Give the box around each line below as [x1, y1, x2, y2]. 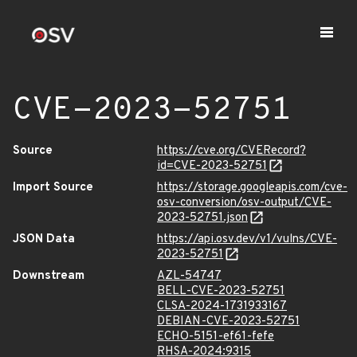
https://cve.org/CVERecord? [157, 143, 306, 159]
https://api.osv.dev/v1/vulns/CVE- [157, 232, 337, 247]
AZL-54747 [157, 269, 222, 284]
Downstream [13, 269, 84, 284]
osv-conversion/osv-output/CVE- [157, 195, 331, 210]
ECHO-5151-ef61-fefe [157, 329, 274, 344]
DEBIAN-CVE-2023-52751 [157, 314, 300, 329]
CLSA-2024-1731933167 [157, 299, 287, 314]
